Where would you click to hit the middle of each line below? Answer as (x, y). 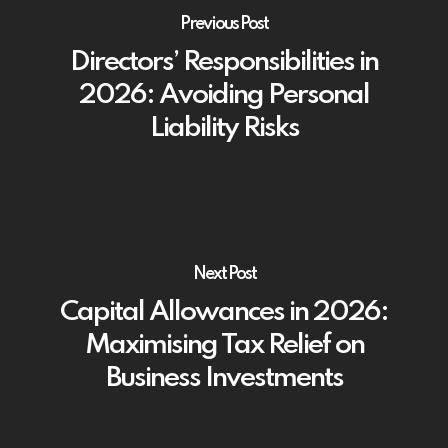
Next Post (224, 273)
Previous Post (224, 23)
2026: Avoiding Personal (224, 95)
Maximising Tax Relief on (224, 345)
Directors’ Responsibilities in (224, 62)
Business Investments (224, 378)
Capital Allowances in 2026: (224, 312)
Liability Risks (224, 128)
